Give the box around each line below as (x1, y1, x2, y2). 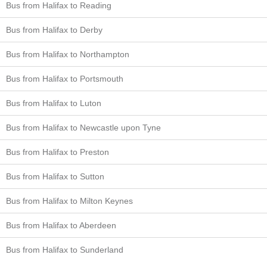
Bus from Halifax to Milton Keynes (6, 195, 133, 206)
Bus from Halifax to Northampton (6, 49, 129, 59)
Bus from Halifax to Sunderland (6, 244, 123, 254)
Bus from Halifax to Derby (6, 24, 103, 35)
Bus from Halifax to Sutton (6, 171, 104, 181)
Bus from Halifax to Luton (6, 98, 101, 108)
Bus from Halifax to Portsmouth (6, 73, 123, 83)
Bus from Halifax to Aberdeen (6, 220, 116, 230)
